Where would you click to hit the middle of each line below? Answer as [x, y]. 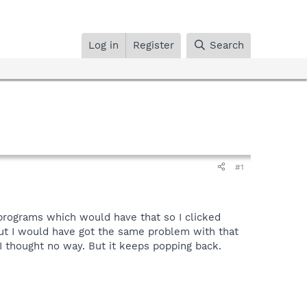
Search [227, 45]
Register [154, 45]
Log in [104, 45]
